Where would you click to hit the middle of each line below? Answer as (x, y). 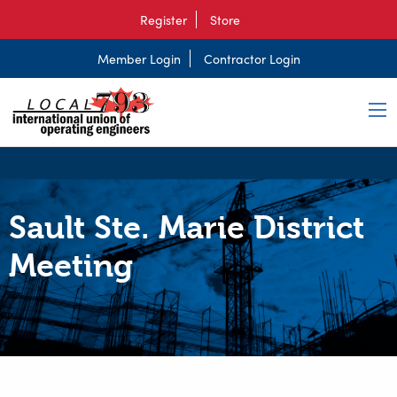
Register (163, 19)
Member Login (139, 58)
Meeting (71, 266)
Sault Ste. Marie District (187, 228)
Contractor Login (252, 58)
